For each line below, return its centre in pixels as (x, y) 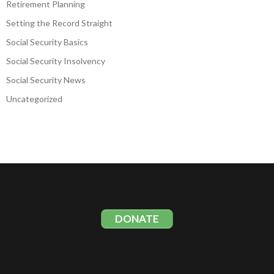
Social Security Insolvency (56, 61)
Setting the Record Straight (59, 23)
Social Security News (46, 80)
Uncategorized (34, 98)
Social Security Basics (47, 42)
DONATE (137, 218)
